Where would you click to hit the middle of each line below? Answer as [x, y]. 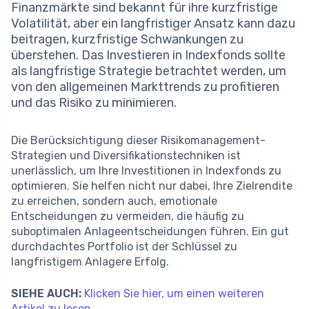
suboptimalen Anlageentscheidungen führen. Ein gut [150, 232]
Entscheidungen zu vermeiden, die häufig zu [128, 217]
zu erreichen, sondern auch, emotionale [114, 201]
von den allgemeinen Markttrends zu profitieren [145, 87]
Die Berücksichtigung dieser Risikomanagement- [138, 141]
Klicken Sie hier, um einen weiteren [174, 294]
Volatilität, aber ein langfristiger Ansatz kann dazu [153, 24]
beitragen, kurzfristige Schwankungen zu [127, 40]
